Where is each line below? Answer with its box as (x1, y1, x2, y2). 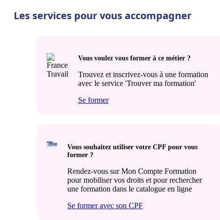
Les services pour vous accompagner (14, 8, 192, 22)
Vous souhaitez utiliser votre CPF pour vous (67, 143, 198, 151)
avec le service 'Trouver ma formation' (78, 79, 196, 88)
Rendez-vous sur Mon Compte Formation (67, 167, 197, 175)
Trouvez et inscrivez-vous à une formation (78, 70, 208, 79)
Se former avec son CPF (67, 201, 143, 210)
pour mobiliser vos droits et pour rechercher (67, 176, 202, 184)
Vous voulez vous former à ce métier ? (78, 55, 191, 62)
